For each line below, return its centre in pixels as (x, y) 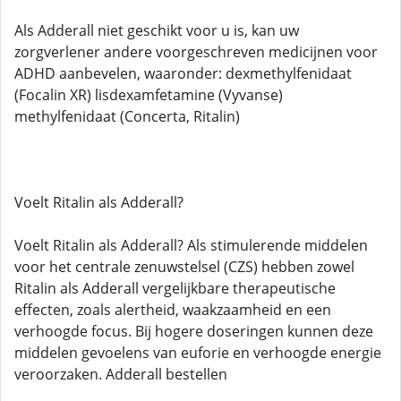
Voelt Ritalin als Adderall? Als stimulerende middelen (191, 245)
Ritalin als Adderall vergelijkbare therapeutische (175, 288)
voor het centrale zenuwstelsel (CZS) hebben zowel (184, 267)
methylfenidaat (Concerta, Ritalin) (127, 116)
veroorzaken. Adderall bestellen (121, 374)
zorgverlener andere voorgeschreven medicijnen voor (196, 52)
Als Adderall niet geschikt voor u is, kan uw (157, 30)
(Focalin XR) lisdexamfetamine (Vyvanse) (149, 95)
